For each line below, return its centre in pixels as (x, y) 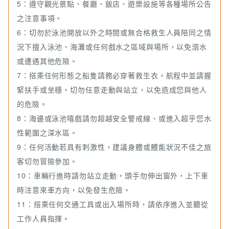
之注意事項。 (40, 18)
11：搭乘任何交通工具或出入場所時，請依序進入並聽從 (113, 204)
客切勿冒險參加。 (48, 161)
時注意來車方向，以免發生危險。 (74, 190)
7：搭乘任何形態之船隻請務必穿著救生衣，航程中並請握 (114, 75)
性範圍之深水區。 (48, 133)
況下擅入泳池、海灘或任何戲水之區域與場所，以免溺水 (112, 47)
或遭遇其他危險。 (48, 61)
